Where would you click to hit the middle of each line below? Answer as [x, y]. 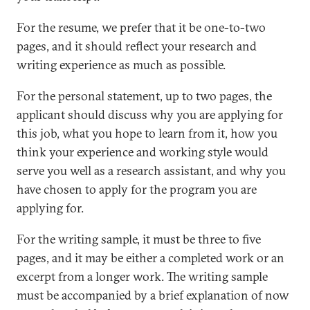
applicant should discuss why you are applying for [150, 115]
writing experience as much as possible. [124, 65]
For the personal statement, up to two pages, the [144, 96]
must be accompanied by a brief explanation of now [153, 295]
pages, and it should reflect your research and [137, 46]
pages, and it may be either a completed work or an [151, 258]
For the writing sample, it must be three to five [139, 239]
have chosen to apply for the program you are [137, 189]
